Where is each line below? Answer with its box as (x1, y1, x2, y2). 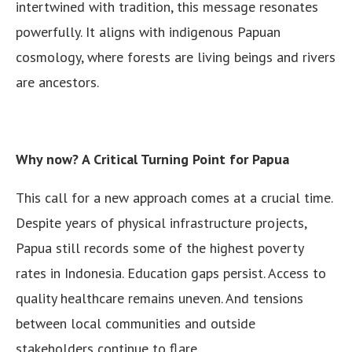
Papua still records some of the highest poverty (16, 239, 303, 257)
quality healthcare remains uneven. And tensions (16, 289, 303, 307)
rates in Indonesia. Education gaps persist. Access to (16, 264, 326, 282)
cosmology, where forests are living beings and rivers (16, 48, 335, 66)
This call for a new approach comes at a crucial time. (16, 189, 332, 207)
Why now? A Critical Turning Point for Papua (16, 150, 289, 168)
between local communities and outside (16, 314, 255, 332)
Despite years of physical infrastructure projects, (16, 214, 306, 232)
